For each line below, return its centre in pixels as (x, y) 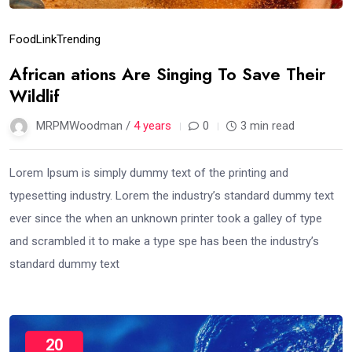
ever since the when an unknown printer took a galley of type (166, 218)
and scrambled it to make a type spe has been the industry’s (164, 241)
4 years (152, 125)
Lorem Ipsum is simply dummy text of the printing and (149, 172)
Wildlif (35, 95)
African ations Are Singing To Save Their (167, 73)
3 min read (268, 125)
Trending (79, 39)
